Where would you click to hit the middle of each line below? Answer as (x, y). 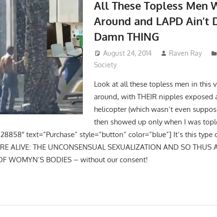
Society (105, 64)
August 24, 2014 (127, 53)
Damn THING (126, 37)
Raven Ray (186, 53)
